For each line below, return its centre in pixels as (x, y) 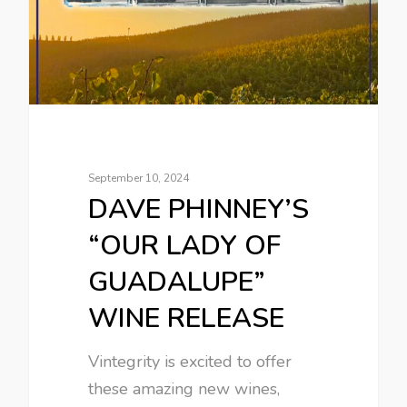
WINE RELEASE (187, 318)
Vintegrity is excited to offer (190, 361)
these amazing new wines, (184, 388)
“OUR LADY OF (185, 245)
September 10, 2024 (139, 178)
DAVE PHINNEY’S (199, 209)
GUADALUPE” (177, 282)
